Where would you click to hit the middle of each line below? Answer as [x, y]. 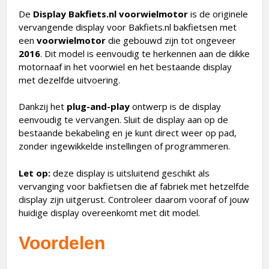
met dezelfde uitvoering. [69, 80]
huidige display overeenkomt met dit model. [109, 212]
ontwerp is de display [175, 107]
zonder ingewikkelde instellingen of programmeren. [124, 146]
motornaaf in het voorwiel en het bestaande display [125, 66]
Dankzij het [43, 107]
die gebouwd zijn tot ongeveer [171, 40]
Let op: [35, 173]
